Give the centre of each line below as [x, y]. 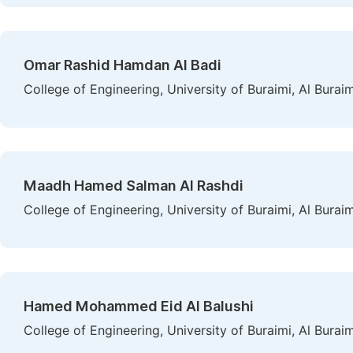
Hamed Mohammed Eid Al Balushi [139, 306]
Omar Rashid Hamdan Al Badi [123, 65]
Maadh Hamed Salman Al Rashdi [134, 186]
